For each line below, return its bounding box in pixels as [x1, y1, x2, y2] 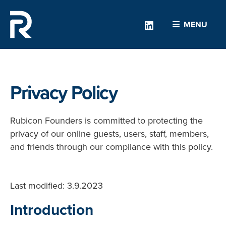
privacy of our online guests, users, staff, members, [10, 127, 209, 140]
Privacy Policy [10, 79, 117, 106]
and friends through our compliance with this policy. [10, 140, 213, 153]
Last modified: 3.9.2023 [10, 179, 103, 192]
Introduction [10, 199, 93, 221]
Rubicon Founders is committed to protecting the [10, 114, 203, 127]
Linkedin [152, 18, 189, 32]
